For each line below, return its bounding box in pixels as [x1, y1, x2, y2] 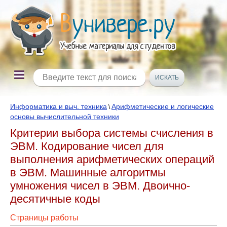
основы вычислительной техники [10, 112, 119, 121]
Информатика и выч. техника [10, 102, 107, 110]
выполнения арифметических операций [10, 153, 214, 166]
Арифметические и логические [111, 102, 214, 110]
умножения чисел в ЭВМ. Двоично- [10, 179, 190, 192]
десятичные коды [10, 193, 100, 205]
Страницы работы [10, 213, 79, 222]
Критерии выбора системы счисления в [10, 127, 213, 139]
